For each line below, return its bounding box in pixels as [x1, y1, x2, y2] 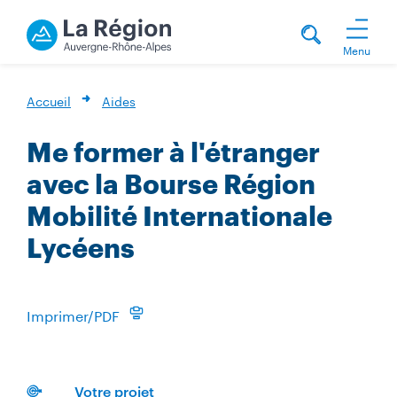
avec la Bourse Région [27, 168, 315, 199]
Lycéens [27, 232, 135, 263]
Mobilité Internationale [27, 200, 332, 231]
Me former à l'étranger [27, 136, 320, 167]
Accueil [27, 90, 71, 110]
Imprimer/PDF [27, 302, 120, 325]
